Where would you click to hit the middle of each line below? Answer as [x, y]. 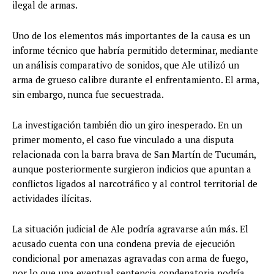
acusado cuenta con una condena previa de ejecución [124, 244]
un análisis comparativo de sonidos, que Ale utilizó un [126, 65]
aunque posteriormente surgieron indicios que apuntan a [132, 169]
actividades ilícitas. [52, 198]
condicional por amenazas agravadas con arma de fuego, [130, 258]
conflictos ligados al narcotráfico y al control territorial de [135, 184]
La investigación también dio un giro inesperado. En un [127, 125]
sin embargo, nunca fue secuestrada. [88, 94]
